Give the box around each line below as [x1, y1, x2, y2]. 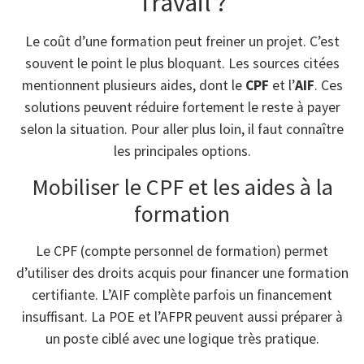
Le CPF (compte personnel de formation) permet [36, 241, 328, 260]
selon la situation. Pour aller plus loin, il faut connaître [20, 119, 344, 138]
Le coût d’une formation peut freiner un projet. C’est [24, 32, 340, 50]
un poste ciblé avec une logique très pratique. [45, 329, 319, 348]
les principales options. [113, 141, 251, 160]
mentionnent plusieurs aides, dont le [21, 76, 245, 94]
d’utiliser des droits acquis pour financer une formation [15, 263, 349, 282]
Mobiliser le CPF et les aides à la [31, 171, 333, 201]
